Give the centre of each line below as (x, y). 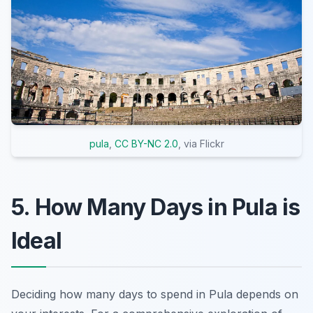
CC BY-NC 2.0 (146, 144)
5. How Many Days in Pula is (156, 208)
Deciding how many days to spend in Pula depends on (155, 294)
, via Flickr (201, 144)
